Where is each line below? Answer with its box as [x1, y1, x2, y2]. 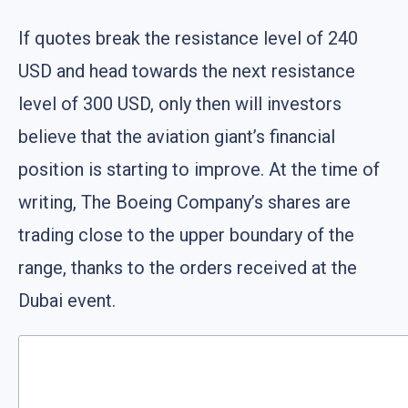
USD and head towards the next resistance [18, 60, 355, 83]
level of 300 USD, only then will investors [18, 93, 342, 116]
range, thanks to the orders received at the [18, 257, 357, 280]
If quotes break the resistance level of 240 [18, 27, 358, 50]
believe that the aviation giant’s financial [18, 126, 335, 148]
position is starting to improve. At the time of [18, 158, 380, 181]
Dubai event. [18, 290, 116, 312]
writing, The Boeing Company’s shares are [18, 191, 351, 214]
